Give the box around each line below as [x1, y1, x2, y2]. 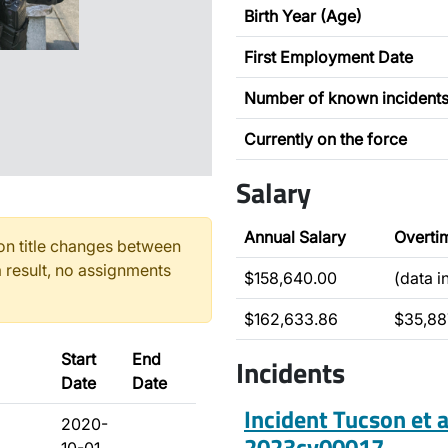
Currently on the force [244, 129, 407, 149]
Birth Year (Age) [244, 6, 362, 26]
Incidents [236, 351, 345, 394]
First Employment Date [244, 47, 413, 67]
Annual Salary [244, 227, 346, 247]
